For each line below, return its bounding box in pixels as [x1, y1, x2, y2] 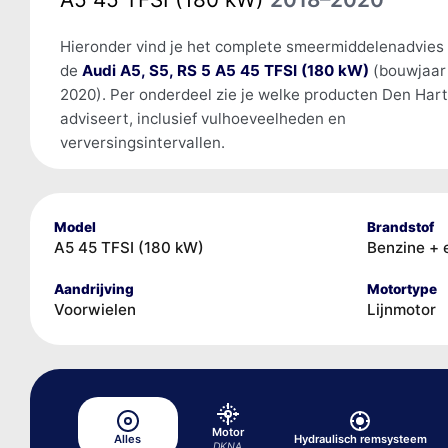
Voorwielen [53, 299, 136, 319]
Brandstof [366, 218, 434, 235]
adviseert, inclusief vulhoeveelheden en [59, 108, 346, 128]
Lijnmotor [366, 299, 436, 319]
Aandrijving [53, 280, 134, 297]
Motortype [366, 280, 437, 297]
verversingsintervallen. [59, 132, 225, 152]
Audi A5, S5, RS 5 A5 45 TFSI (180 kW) [81, 60, 369, 80]
